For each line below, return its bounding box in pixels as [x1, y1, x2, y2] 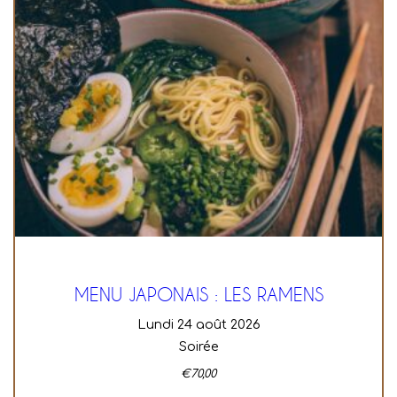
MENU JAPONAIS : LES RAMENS [74, 284, 323, 306]
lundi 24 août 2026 [145, 317, 261, 332]
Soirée [178, 339, 219, 354]
